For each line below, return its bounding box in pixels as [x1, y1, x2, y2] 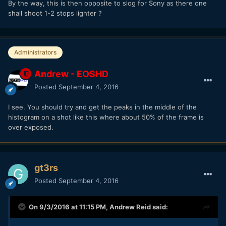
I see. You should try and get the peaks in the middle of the [8, 103, 197, 111]
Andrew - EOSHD [34, 69, 108, 80]
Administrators [14, 48, 56, 56]
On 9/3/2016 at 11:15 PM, [29, 203, 109, 211]
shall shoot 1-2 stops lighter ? [8, 9, 104, 18]
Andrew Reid [109, 203, 151, 211]
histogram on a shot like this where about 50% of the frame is [8, 113, 204, 122]
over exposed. [8, 123, 53, 132]
